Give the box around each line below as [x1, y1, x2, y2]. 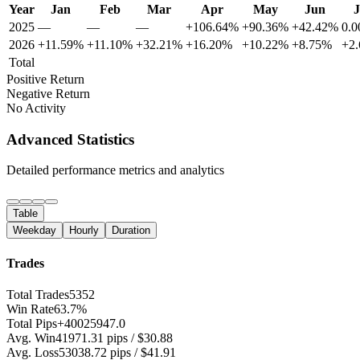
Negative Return [6, 86, 90, 100]
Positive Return [6, 72, 84, 86]
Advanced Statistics [6, 130, 134, 148]
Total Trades [6, 287, 69, 301]
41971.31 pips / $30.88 [55, 330, 173, 345]
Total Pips [6, 316, 57, 330]
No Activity [6, 100, 66, 115]
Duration [112, 224, 150, 237]
